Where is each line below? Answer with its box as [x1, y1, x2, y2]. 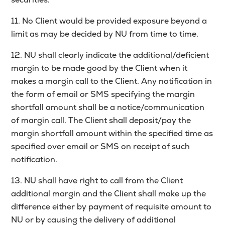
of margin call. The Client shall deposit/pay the [11, 115, 191, 126]
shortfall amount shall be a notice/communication [11, 102, 205, 113]
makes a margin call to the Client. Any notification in [11, 76, 212, 87]
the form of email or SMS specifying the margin [11, 89, 195, 100]
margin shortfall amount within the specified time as [11, 128, 213, 139]
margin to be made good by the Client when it [11, 63, 188, 74]
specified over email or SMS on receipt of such [11, 141, 190, 152]
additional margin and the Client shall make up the [11, 188, 206, 199]
